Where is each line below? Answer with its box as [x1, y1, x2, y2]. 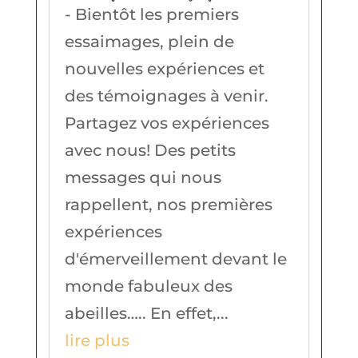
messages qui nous [64, 167, 221, 187]
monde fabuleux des [64, 276, 233, 296]
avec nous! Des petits [64, 140, 236, 160]
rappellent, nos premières [64, 194, 272, 214]
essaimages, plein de [64, 31, 234, 51]
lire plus [64, 330, 129, 350]
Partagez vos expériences [64, 113, 269, 133]
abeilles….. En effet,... [64, 303, 229, 323]
